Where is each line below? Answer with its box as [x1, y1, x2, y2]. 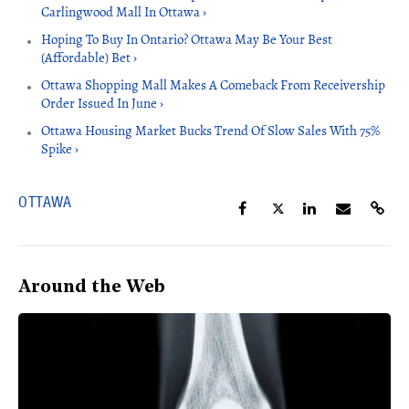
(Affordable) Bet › [41, 48, 137, 68]
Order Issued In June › [41, 94, 163, 113]
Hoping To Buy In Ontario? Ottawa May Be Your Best [41, 30, 332, 49]
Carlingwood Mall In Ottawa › [41, 3, 206, 22]
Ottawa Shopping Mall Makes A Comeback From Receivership [41, 76, 385, 95]
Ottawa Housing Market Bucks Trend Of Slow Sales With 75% [41, 121, 380, 141]
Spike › [41, 140, 79, 159]
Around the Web [18, 278, 165, 298]
